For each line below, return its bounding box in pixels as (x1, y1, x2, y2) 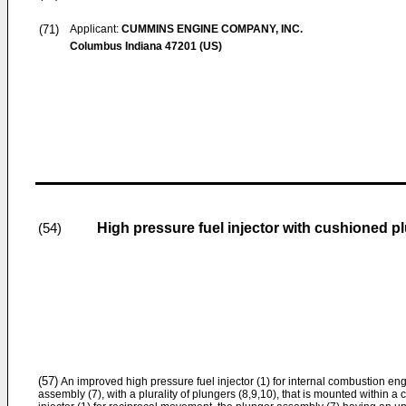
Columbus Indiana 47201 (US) (70, 40, 222, 53)
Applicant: (70, 23, 121, 35)
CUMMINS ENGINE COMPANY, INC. (121, 23, 303, 35)
